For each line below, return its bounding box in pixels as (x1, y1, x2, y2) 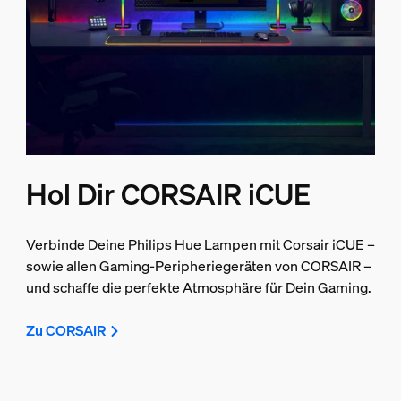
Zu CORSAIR (25, 320, 106, 341)
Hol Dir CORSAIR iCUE (25, 175, 311, 214)
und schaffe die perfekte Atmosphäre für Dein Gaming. (25, 277, 371, 298)
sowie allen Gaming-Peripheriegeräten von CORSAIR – (25, 256, 371, 277)
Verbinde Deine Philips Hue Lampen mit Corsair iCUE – (25, 235, 375, 255)
